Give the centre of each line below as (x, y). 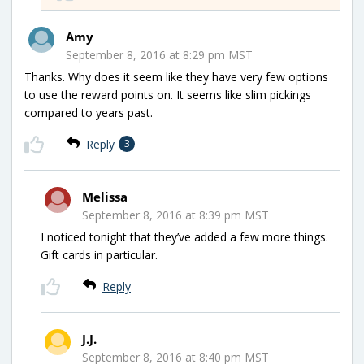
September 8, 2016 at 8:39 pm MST (175, 214)
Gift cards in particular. (99, 254)
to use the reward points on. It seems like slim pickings (168, 94)
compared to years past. (89, 112)
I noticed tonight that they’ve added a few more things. (184, 236)
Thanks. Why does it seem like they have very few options (176, 76)
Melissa (105, 196)
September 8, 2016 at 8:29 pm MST (159, 54)
